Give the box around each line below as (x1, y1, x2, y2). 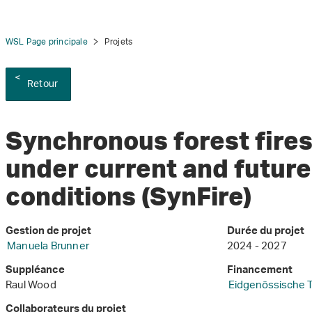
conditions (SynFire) (6, 180, 251, 212)
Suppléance (6, 261, 65, 282)
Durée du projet (226, 222, 304, 243)
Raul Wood (6, 275, 56, 297)
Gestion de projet (6, 222, 91, 243)
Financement (226, 261, 292, 282)
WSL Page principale (6, 33, 88, 52)
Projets (104, 33, 133, 52)
